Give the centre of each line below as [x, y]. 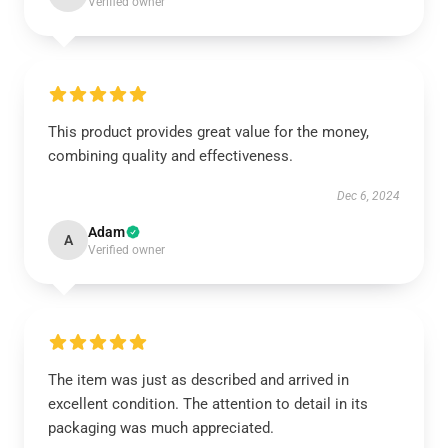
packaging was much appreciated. [161, 428]
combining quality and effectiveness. [170, 156]
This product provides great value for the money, [208, 132]
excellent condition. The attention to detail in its [208, 404]
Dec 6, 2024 [368, 196]
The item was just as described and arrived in [198, 380]
